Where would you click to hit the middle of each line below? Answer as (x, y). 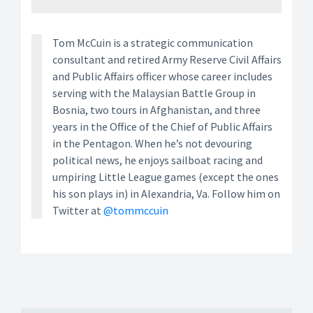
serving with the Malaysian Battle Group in (154, 93)
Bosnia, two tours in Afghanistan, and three (156, 110)
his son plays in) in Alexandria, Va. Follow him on (166, 194)
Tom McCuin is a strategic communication (153, 43)
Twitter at (78, 211)
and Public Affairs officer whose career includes (162, 77)
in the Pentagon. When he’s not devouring (152, 144)
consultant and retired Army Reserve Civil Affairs (167, 60)
